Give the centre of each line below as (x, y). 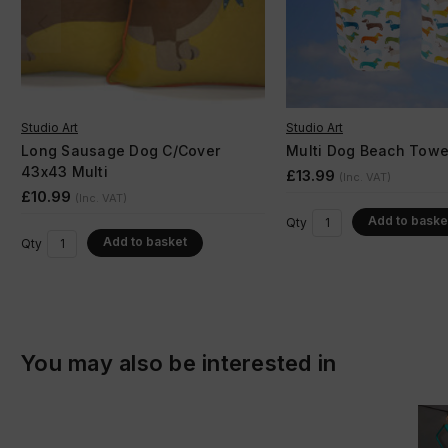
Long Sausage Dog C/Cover (120, 150)
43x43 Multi (64, 171)
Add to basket (145, 242)
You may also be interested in (179, 362)
